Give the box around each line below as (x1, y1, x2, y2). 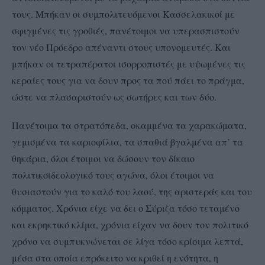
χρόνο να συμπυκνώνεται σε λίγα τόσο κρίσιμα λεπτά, (12, 234, 243, 247)
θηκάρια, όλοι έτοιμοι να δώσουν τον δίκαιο (12, 151, 195, 164)
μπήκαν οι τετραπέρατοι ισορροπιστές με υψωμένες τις (12, 57, 245, 70)
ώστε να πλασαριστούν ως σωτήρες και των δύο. (12, 90, 216, 103)
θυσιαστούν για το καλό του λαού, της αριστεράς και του (12, 185, 252, 198)
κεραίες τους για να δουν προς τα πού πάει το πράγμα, (12, 73, 244, 86)
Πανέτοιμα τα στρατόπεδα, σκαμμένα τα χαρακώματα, (12, 118, 247, 131)
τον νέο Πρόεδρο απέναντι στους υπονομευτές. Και (12, 40, 231, 53)
